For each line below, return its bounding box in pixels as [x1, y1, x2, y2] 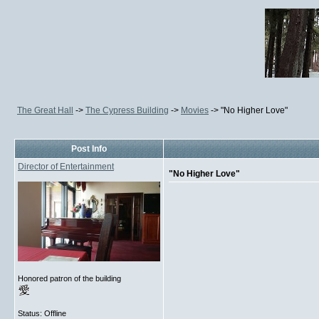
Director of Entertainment [18, 162, 114, 172]
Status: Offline [18, 309, 66, 318]
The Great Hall [17, 105, 73, 115]
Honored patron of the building [18, 274, 121, 283]
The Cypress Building [85, 105, 169, 115]
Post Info [71, 144, 107, 154]
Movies [181, 105, 209, 115]
